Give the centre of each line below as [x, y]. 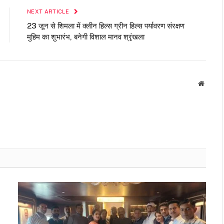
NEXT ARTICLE [49, 12]
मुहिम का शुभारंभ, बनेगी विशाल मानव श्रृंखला [86, 37]
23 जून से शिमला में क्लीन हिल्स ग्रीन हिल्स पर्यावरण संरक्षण [106, 26]
